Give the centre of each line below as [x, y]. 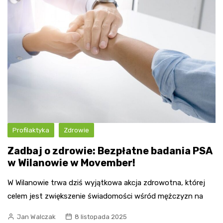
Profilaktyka [31, 130]
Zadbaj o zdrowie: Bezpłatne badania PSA [110, 151]
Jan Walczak [36, 217]
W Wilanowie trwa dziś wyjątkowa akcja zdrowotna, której [106, 182]
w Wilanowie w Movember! [71, 163]
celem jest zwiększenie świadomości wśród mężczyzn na [105, 196]
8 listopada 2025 [101, 217]
